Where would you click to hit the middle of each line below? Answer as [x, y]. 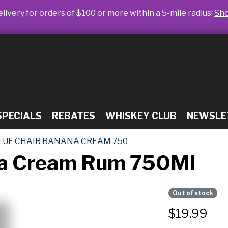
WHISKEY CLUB [141, 116]
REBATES [74, 116]
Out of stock [193, 193]
